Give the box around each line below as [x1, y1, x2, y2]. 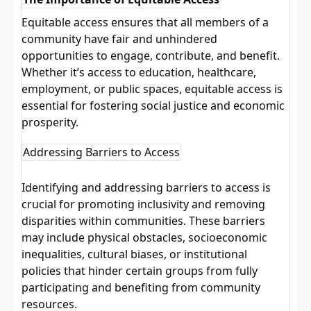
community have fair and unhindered [22, 31, 218, 47]
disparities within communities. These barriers [22, 213, 266, 229]
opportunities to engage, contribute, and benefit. [22, 47, 280, 63]
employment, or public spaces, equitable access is [22, 81, 283, 96]
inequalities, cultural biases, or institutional [22, 246, 248, 262]
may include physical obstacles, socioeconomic [22, 230, 268, 246]
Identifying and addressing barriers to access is [22, 180, 271, 196]
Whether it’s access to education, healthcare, [22, 64, 257, 80]
